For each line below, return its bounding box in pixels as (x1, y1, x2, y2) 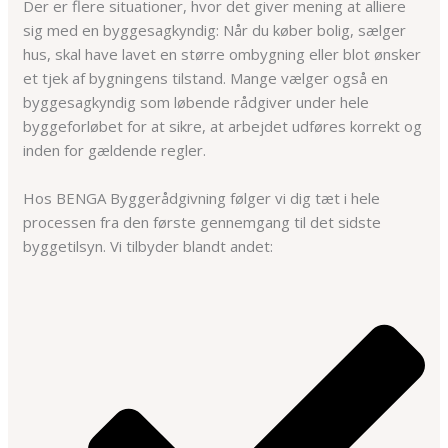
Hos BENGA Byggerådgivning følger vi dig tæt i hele (23, 187, 381, 208)
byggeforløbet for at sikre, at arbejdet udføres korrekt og (23, 115, 423, 136)
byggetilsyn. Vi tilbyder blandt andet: (23, 235, 274, 256)
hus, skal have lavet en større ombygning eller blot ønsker (23, 43, 422, 64)
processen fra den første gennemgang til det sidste (23, 211, 382, 232)
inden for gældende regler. (23, 139, 207, 160)
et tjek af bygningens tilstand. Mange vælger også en (23, 67, 389, 88)
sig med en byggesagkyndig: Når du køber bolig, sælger (23, 19, 407, 40)
